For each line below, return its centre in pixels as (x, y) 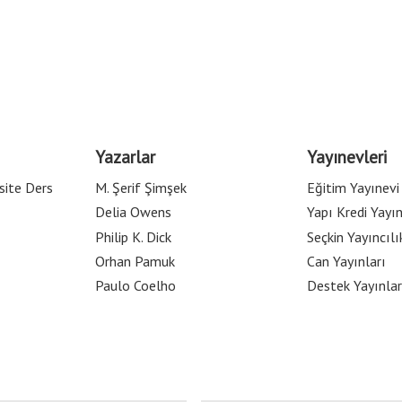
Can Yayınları (346, 261)
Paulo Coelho (135, 285)
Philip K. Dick (133, 236)
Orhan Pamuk (135, 261)
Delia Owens (133, 212)
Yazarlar (125, 156)
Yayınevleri (347, 156)
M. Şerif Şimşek (141, 188)
